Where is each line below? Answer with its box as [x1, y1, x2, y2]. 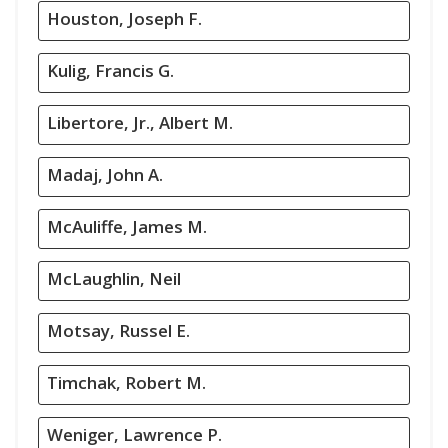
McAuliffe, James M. [47, 215, 207, 238]
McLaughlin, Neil [47, 267, 181, 290]
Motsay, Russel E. [47, 319, 190, 342]
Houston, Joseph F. [47, 7, 202, 30]
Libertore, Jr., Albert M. [47, 111, 233, 134]
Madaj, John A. [47, 163, 163, 186]
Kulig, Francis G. [47, 59, 174, 82]
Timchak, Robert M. [47, 371, 206, 394]
